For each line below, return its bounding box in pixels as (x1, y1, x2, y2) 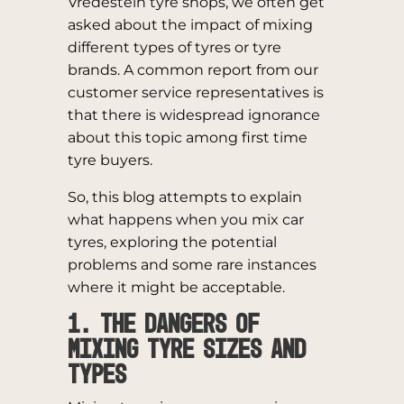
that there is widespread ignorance (67, 106, 320, 124)
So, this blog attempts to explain (67, 188, 302, 206)
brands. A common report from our (67, 61, 318, 78)
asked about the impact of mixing (67, 16, 313, 33)
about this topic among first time (67, 129, 308, 146)
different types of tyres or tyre (67, 39, 281, 56)
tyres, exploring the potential (67, 234, 277, 251)
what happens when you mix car (67, 211, 304, 228)
